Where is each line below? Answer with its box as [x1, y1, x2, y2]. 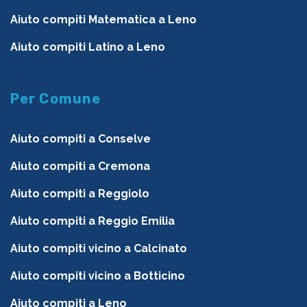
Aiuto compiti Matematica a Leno [10, 13, 197, 27]
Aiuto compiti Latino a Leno [10, 40, 165, 54]
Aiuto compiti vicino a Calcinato [10, 242, 187, 256]
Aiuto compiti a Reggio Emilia [10, 214, 175, 228]
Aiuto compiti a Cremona [10, 160, 150, 173]
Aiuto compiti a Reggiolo [10, 187, 149, 201]
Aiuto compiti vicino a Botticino [10, 269, 185, 283]
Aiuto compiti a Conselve [10, 132, 151, 146]
